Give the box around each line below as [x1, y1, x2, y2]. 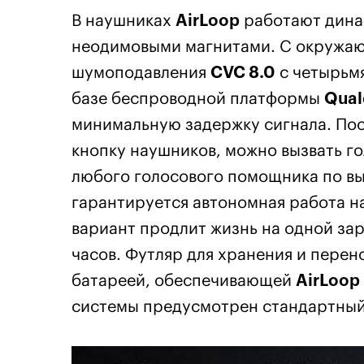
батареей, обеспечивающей [71, 273, 296, 290]
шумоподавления [71, 65, 210, 82]
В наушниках [71, 13, 175, 30]
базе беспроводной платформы [71, 91, 324, 108]
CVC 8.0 [210, 65, 275, 82]
